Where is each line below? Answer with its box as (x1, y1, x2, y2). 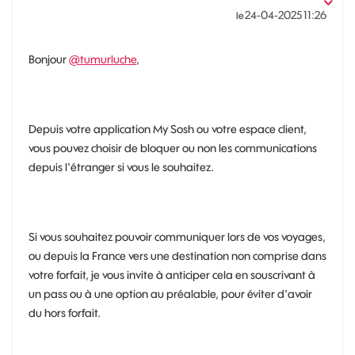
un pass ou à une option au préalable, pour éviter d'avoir (29, 286, 312, 301)
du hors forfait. (29, 305, 101, 320)
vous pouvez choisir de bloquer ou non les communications (29, 140, 317, 155)
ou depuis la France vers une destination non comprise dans (29, 248, 326, 263)
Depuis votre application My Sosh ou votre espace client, (29, 121, 307, 136)
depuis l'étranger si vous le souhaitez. (29, 159, 214, 174)
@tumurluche (69, 52, 136, 67)
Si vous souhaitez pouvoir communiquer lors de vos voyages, (29, 229, 326, 244)
